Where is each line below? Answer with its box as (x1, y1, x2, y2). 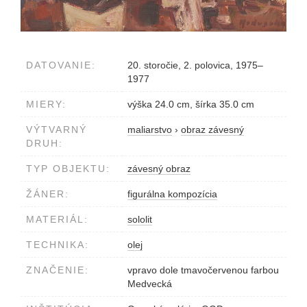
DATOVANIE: (26, 59, 96, 71)
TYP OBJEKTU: (26, 162, 110, 174)
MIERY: (26, 98, 66, 110)
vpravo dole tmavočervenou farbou (127, 264, 279, 275)
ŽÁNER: (26, 188, 69, 199)
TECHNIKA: (26, 238, 89, 250)
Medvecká (127, 278, 172, 289)
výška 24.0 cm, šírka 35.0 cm (127, 98, 254, 110)
